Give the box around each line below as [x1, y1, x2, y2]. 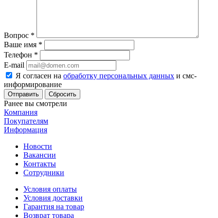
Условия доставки [23, 193, 83, 202]
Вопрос [4, 31, 31, 39]
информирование [4, 80, 62, 89]
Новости [23, 142, 52, 150]
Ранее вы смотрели [4, 99, 67, 108]
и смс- [174, 71, 197, 80]
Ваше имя [4, 40, 38, 49]
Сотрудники [23, 168, 64, 177]
